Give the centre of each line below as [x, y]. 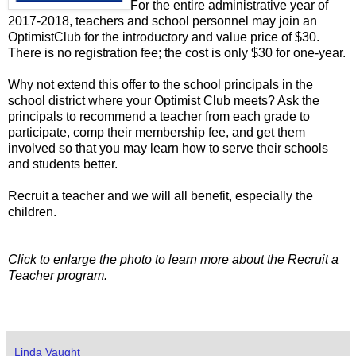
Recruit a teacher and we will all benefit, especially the [161, 196]
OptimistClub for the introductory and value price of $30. [164, 37]
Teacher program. [58, 276]
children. [32, 212]
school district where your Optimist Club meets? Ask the [164, 101]
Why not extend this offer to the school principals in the [161, 85]
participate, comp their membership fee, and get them [157, 133]
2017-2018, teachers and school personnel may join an [163, 21]
